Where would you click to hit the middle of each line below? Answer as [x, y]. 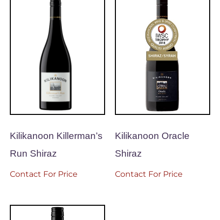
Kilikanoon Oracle [152, 136]
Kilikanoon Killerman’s [56, 136]
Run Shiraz [33, 154]
